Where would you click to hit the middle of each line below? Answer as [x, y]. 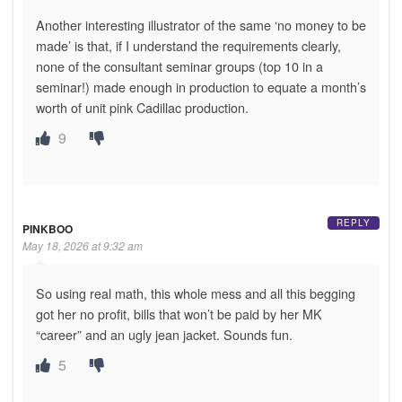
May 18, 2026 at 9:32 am [83, 246]
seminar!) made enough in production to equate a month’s [201, 87]
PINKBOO [48, 229]
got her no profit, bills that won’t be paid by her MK [179, 314]
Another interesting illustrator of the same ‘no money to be [201, 25]
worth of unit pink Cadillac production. [142, 108]
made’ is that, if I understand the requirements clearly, [188, 46]
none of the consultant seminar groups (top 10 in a [179, 66]
